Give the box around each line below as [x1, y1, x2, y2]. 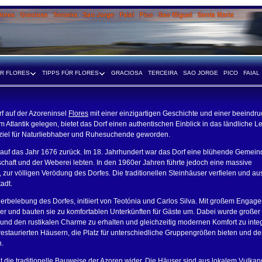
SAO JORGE [183, 70, 218, 76]
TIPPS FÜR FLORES [42, 70, 99, 76]
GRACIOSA [111, 70, 143, 76]
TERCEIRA [148, 70, 178, 76]
